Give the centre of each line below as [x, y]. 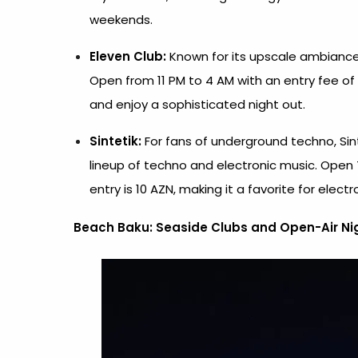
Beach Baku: [113, 227]
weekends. [121, 20]
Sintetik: [115, 141]
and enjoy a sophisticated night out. [197, 104]
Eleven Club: [128, 56]
